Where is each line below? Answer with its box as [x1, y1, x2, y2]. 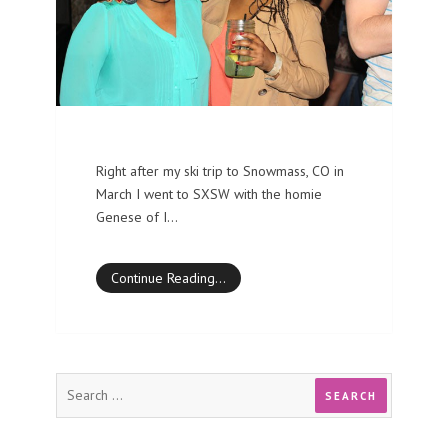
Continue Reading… [111, 268, 226, 287]
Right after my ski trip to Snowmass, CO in [96, 161, 344, 180]
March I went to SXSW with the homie [96, 184, 322, 203]
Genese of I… [96, 207, 178, 226]
